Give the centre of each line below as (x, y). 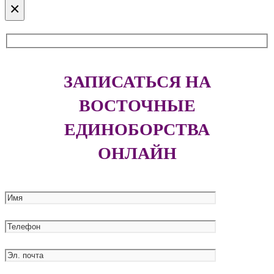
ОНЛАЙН (137, 153)
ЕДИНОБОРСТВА (137, 129)
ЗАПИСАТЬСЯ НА (137, 82)
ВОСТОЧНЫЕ (137, 106)
